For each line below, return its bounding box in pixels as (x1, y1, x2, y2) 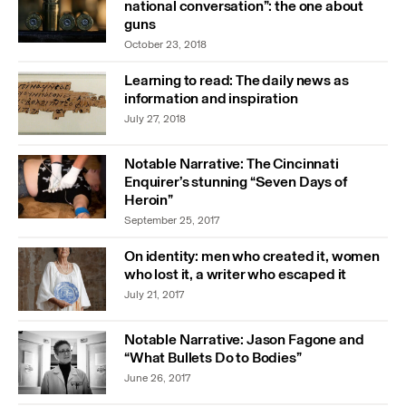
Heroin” (124, 191, 173, 209)
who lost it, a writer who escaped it (124, 266, 347, 284)
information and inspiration (124, 90, 298, 108)
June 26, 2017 (124, 371, 190, 384)
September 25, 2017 (124, 214, 219, 227)
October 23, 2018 (124, 38, 207, 52)
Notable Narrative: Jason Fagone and (124, 330, 364, 348)
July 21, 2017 (124, 288, 184, 302)
